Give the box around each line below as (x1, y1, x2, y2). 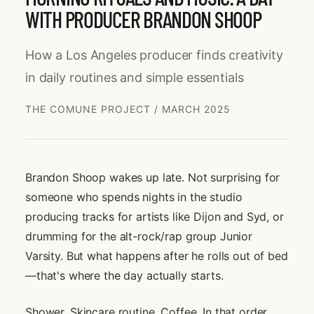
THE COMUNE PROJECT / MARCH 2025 (25, 103, 231, 116)
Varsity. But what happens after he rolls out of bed (25, 249, 288, 264)
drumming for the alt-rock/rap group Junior (25, 229, 252, 244)
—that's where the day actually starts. (25, 268, 224, 283)
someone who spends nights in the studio (25, 190, 243, 205)
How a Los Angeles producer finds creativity (25, 48, 283, 63)
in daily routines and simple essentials (25, 70, 244, 86)
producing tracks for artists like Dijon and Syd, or (25, 210, 284, 224)
